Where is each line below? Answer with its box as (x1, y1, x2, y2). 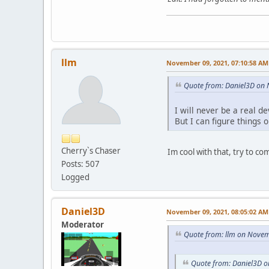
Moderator (61, 219, 104, 231)
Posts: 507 (61, 159, 100, 170)
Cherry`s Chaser (61, 145, 121, 157)
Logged (61, 172, 89, 183)
